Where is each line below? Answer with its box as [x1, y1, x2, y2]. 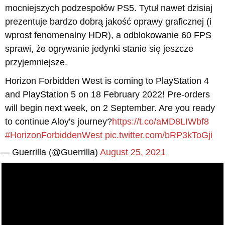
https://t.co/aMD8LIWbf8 [112, 117, 209, 127]
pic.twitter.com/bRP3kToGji [105, 130, 212, 141]
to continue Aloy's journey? [5, 117, 112, 127]
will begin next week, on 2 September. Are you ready [5, 103, 215, 114]
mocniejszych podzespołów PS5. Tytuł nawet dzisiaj [5, 3, 212, 14]
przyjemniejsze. [5, 57, 67, 68]
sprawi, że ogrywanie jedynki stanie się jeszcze [5, 44, 193, 54]
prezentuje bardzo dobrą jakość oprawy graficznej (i [5, 17, 211, 27]
